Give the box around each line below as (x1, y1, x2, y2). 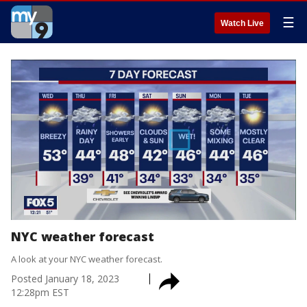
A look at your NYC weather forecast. (11, 253, 162, 265)
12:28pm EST (11, 286, 69, 299)
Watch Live (221, 19, 264, 28)
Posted (11, 272, 42, 285)
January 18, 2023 (45, 272, 119, 285)
